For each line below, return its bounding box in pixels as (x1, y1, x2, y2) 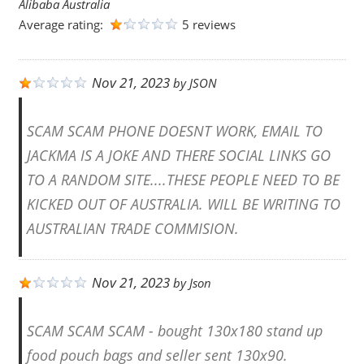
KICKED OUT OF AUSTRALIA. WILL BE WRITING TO (26, 193, 340, 214)
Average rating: (18, 15, 106, 33)
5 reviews (181, 15, 236, 33)
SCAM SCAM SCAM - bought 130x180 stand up (26, 320, 323, 340)
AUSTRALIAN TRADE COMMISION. (26, 218, 239, 238)
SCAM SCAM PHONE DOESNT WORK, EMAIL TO (26, 120, 323, 141)
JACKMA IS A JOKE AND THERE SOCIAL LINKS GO (26, 145, 331, 165)
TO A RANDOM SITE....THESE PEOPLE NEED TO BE (26, 169, 340, 189)
